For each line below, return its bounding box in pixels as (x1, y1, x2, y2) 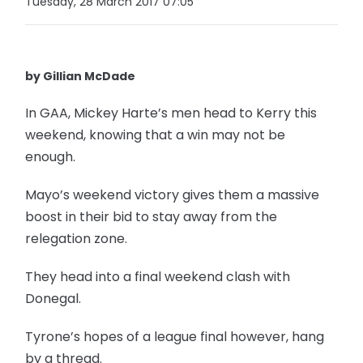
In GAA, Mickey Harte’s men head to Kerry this (25, 104, 318, 122)
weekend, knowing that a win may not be (25, 126, 286, 144)
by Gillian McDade (25, 68, 136, 84)
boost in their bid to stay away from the (25, 207, 278, 226)
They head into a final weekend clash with (25, 267, 291, 286)
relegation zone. (25, 229, 128, 248)
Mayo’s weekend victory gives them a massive (25, 186, 320, 204)
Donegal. (25, 289, 82, 308)
